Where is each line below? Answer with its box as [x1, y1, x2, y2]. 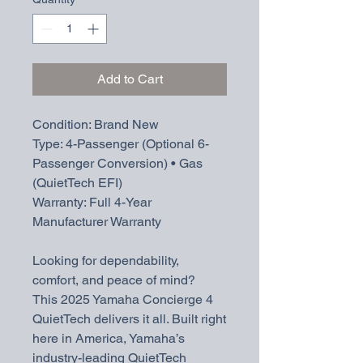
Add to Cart [96, 70, 163, 87]
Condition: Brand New [32, 116, 159, 132]
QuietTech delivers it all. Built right [32, 310, 226, 327]
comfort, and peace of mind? [32, 271, 195, 288]
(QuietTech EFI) [32, 174, 122, 190]
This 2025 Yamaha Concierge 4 [32, 291, 213, 307]
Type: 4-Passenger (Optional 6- [32, 135, 209, 152]
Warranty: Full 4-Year [32, 194, 152, 210]
